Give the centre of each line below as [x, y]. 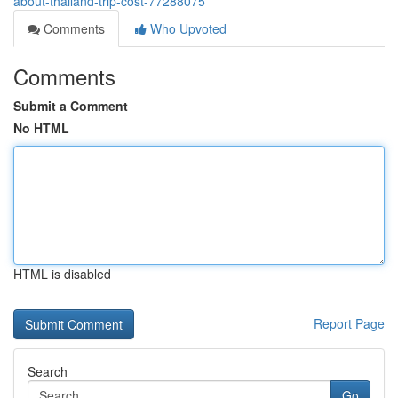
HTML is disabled [62, 274]
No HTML [41, 128]
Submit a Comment [71, 106]
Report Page [349, 323]
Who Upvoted [187, 28]
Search [48, 371]
